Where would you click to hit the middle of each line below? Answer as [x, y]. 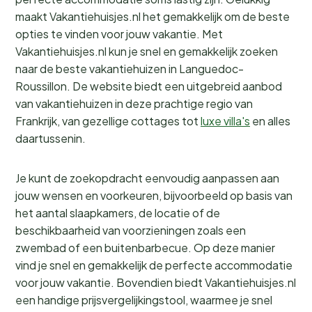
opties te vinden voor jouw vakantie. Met [119, 34]
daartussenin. [50, 138]
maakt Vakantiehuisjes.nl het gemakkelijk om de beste [153, 16]
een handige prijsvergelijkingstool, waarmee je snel [144, 300]
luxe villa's [225, 121]
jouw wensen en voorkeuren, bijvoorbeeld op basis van [154, 195]
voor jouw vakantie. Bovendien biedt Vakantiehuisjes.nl [156, 282]
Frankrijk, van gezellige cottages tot [108, 121]
